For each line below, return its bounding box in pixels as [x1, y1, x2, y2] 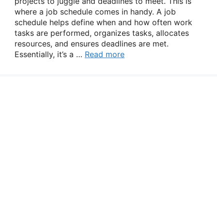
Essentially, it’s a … [15, 49, 85, 59]
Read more [85, 49, 124, 59]
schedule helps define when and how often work [15, 17, 192, 27]
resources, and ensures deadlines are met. [15, 39, 169, 48]
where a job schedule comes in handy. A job [15, 7, 176, 16]
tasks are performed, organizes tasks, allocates [15, 28, 189, 38]
